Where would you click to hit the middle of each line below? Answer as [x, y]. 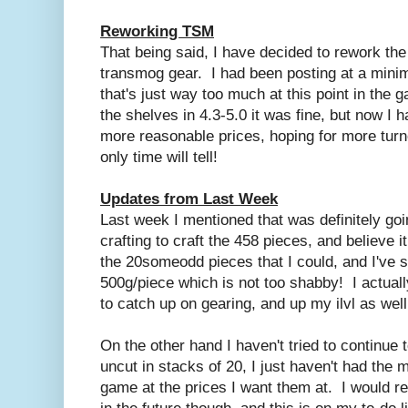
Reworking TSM [157, 31]
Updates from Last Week [189, 199]
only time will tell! [159, 157]
